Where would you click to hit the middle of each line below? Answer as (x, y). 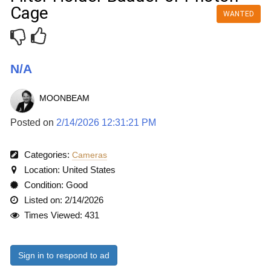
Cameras (90, 155)
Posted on (33, 122)
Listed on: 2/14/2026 (63, 200)
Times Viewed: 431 (61, 215)
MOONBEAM (64, 98)
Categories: (47, 155)
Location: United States (69, 170)
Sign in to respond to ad (64, 255)
